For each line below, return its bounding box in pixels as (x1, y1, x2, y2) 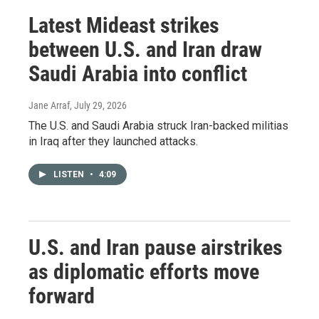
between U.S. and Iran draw (28, 36, 262, 62)
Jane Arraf (28, 99, 70, 111)
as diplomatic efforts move (28, 258, 259, 284)
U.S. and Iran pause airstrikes (28, 234, 283, 260)
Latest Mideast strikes (28, 12, 219, 38)
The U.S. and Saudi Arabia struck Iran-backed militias (28, 118, 288, 132)
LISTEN (53, 169, 86, 179)
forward (28, 283, 95, 308)
